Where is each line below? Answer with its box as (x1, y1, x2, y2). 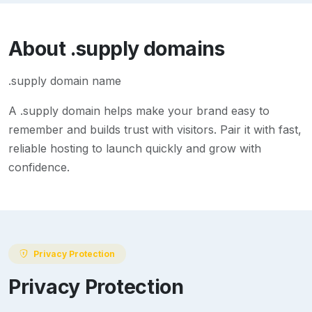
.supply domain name (8, 74, 121, 88)
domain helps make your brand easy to (58, 104, 270, 118)
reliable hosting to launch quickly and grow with (8, 141, 261, 156)
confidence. (8, 160, 70, 175)
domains (139, 36, 224, 61)
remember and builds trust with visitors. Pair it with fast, (8, 123, 302, 137)
